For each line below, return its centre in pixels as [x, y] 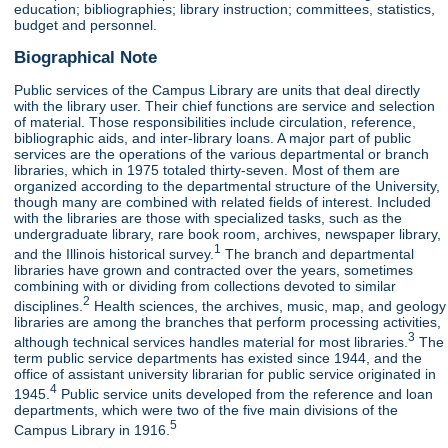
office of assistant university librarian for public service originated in [225, 373]
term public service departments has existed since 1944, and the [218, 357]
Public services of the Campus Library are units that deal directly [217, 90]
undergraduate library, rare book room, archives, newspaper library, [228, 234]
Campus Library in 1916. [92, 429]
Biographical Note [86, 57]
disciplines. [49, 306]
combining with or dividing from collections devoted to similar [205, 286]
